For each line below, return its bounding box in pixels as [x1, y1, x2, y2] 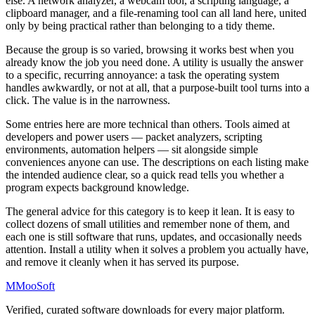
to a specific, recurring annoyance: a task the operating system [6, 69, 279, 82]
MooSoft [15, 280, 55, 292]
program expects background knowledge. [6, 181, 189, 194]
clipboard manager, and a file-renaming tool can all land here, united [6, 7, 307, 20]
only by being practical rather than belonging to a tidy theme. [6, 20, 275, 32]
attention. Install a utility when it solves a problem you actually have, [6, 243, 309, 256]
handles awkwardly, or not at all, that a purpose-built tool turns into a [6, 82, 309, 94]
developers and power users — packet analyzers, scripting [6, 131, 262, 143]
